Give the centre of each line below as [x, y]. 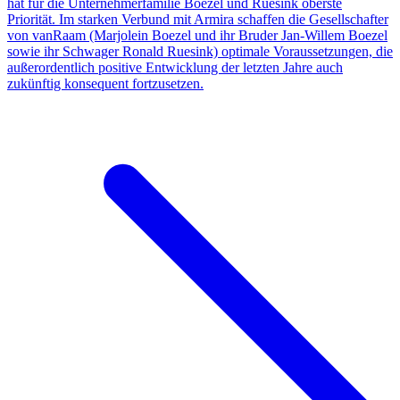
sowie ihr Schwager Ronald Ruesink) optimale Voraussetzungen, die [200, 51]
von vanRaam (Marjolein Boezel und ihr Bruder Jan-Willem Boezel [197, 35]
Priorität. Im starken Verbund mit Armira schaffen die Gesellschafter [198, 19]
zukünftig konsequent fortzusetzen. [105, 83]
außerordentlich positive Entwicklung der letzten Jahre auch [175, 67]
